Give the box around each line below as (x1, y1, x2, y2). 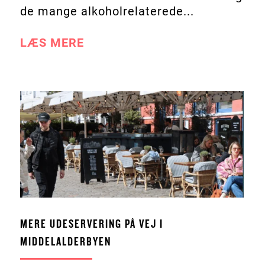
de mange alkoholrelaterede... (20, 4, 194, 19)
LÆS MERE (20, 35, 84, 50)
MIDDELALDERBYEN (20, 235, 111, 249)
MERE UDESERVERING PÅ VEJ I (20, 218, 163, 231)
